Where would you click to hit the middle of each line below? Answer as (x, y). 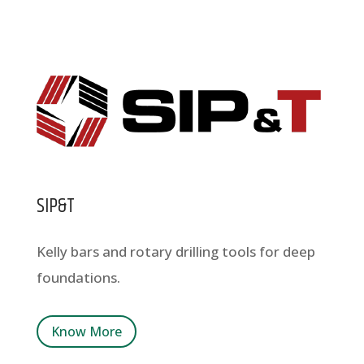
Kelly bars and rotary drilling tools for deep (175, 251)
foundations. (78, 277)
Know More (86, 331)
